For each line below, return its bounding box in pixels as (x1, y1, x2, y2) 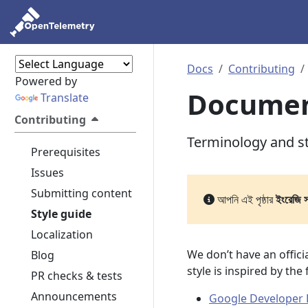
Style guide (31, 206, 91, 221)
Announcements (31, 289, 117, 304)
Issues (31, 165, 64, 180)
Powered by (14, 74, 77, 89)
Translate (40, 90, 89, 105)
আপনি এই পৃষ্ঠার (214, 192, 276, 207)
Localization (31, 227, 93, 242)
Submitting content (31, 186, 132, 201)
